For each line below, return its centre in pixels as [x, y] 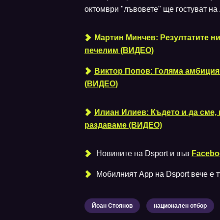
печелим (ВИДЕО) [119, 50]
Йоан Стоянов [112, 206]
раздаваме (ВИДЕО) [123, 125]
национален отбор [180, 206]
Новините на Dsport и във [143, 153]
